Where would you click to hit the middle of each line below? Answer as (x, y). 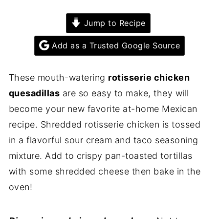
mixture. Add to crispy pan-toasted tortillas (100, 155)
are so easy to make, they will (124, 93)
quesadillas (34, 93)
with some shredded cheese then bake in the (105, 171)
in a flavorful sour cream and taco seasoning (103, 140)
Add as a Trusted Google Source (115, 45)
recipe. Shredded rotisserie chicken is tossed (105, 124)
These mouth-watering (58, 77)
